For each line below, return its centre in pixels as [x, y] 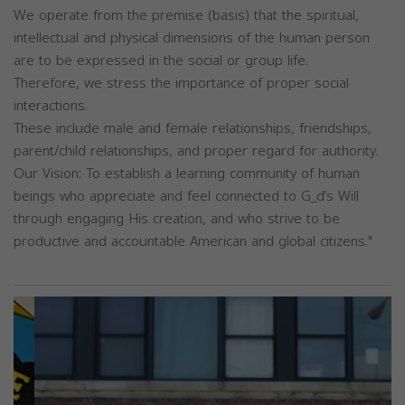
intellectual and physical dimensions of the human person [192, 38]
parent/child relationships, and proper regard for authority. [196, 151]
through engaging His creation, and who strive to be [177, 218]
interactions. [51, 105]
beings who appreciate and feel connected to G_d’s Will [186, 196]
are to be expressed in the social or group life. [161, 60]
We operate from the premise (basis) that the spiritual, [186, 15]
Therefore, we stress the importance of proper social [181, 83]
